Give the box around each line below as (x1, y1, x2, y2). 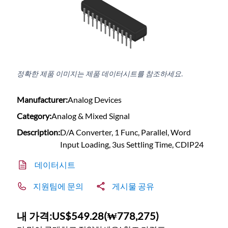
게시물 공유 (112, 181, 155, 191)
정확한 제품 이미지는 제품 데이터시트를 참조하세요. (17, 69, 183, 78)
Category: (17, 111, 52, 121)
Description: (17, 127, 61, 137)
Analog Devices (68, 95, 122, 105)
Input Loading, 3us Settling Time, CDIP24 (60, 139, 204, 150)
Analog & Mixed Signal (51, 111, 130, 121)
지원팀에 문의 (33, 181, 84, 191)
